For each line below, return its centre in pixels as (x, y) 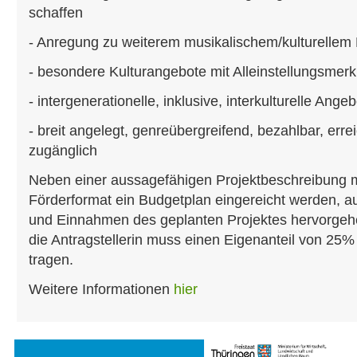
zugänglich (63, 151)
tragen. (51, 260)
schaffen (56, 13)
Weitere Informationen (101, 289)
